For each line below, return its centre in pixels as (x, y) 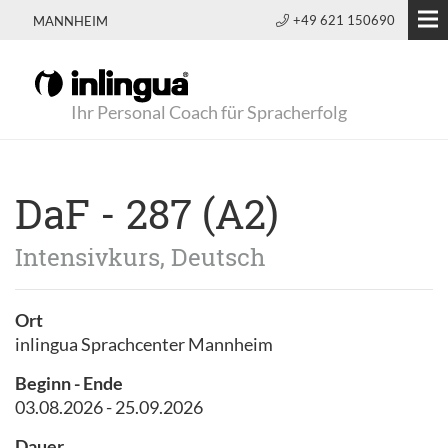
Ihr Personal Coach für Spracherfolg (209, 112)
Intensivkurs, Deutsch (140, 257)
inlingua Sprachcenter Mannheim (144, 344)
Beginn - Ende (69, 383)
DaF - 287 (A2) (147, 213)
